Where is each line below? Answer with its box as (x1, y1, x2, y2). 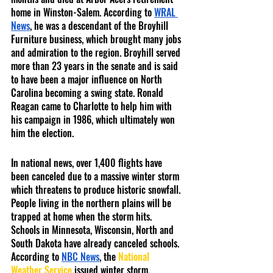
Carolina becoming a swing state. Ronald (11, 85, 166, 101)
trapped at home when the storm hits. (11, 209, 154, 224)
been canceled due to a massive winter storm (11, 169, 182, 184)
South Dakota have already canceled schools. (11, 236, 182, 251)
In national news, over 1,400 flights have (11, 155, 165, 171)
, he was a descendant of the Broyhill (30, 18, 171, 34)
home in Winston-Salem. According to (11, 5, 154, 20)
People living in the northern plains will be (11, 196, 174, 211)
